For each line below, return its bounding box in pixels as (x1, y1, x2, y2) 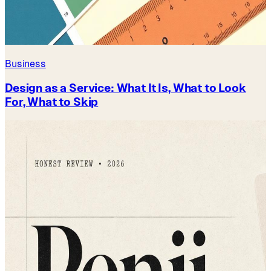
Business (5, 57, 46, 70)
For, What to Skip (5, 96, 99, 109)
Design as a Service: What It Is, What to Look (5, 82, 246, 95)
